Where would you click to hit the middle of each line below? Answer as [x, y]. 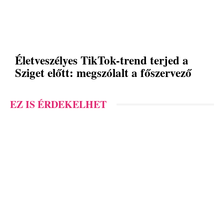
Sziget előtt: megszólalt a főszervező [103, 73]
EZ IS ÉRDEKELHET [58, 104]
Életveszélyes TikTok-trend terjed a [102, 60]
